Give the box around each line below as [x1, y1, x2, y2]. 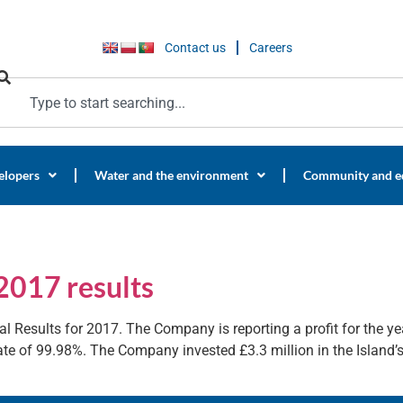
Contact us [165, 40, 226, 55]
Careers [249, 40, 292, 55]
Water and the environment [94, 167, 248, 183]
